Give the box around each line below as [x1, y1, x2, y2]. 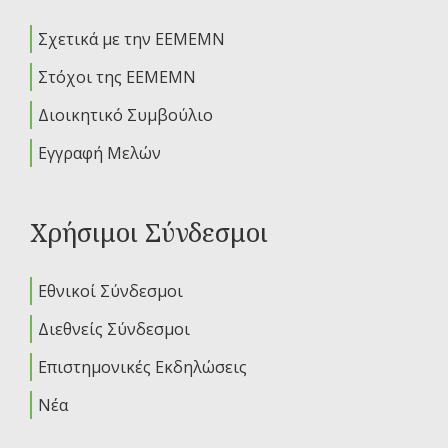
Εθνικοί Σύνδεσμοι [38, 280, 183, 303]
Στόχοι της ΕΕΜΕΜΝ [38, 66, 196, 89]
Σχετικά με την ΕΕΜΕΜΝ [38, 28, 225, 51]
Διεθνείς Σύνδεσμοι [38, 318, 190, 341]
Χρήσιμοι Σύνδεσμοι [30, 214, 268, 251]
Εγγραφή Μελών [38, 142, 161, 165]
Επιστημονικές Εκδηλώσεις [38, 356, 247, 379]
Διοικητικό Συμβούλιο [38, 104, 213, 127]
